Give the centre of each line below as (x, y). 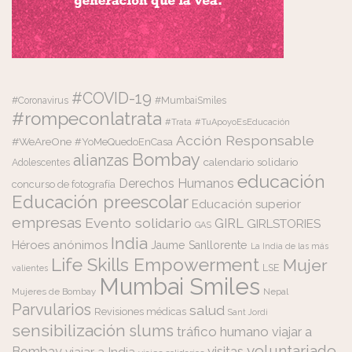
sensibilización (69, 331)
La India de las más (290, 246)
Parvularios (51, 310)
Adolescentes (41, 163)
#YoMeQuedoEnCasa (124, 142)
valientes (30, 268)
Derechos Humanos (176, 184)
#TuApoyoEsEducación (242, 123)
